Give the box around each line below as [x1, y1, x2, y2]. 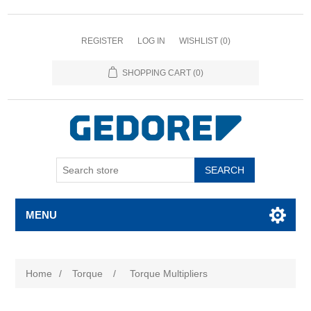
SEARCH [205, 165, 244, 176]
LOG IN [137, 36, 165, 46]
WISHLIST [178, 36, 218, 46]
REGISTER [81, 36, 124, 46]
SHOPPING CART [121, 68, 191, 78]
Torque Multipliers [130, 268, 208, 280]
